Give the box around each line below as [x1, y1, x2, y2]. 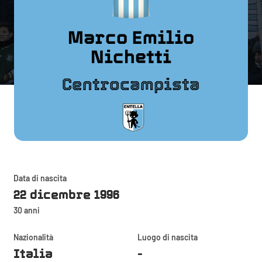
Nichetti [91, 46, 171, 67]
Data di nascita [13, 173, 67, 183]
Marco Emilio [68, 27, 194, 47]
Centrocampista [62, 75, 200, 94]
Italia [13, 246, 53, 260]
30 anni [13, 205, 40, 215]
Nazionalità [13, 232, 53, 242]
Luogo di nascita [137, 232, 198, 242]
